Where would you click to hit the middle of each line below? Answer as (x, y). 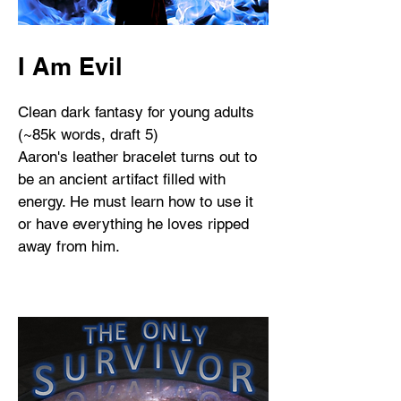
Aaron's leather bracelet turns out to (137, 157)
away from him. (69, 246)
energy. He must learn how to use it (136, 201)
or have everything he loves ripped (133, 224)
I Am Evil (70, 66)
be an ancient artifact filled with (122, 179)
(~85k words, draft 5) (88, 134)
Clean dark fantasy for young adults (136, 112)
